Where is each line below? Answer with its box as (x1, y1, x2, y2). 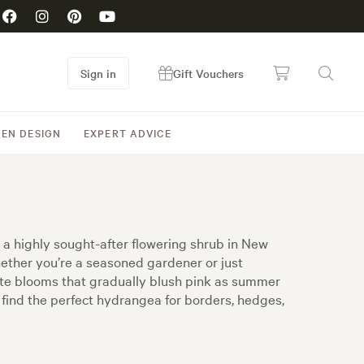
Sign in (80, 65, 116, 81)
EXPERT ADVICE (84, 125, 171, 140)
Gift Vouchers (173, 65, 244, 81)
